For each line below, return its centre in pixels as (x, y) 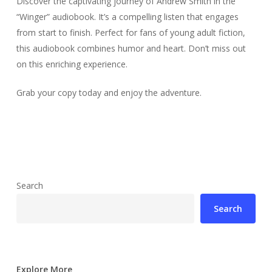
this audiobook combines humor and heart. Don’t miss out (131, 49)
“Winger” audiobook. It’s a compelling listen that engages (127, 17)
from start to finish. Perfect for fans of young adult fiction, (131, 33)
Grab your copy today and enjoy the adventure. (109, 93)
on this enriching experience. (72, 64)
